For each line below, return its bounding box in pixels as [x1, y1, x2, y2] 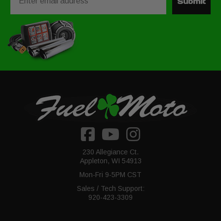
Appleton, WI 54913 [79, 156, 142, 165]
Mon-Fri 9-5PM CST [79, 170, 142, 179]
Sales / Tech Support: [76, 184, 145, 192]
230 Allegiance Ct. [82, 147, 139, 156]
